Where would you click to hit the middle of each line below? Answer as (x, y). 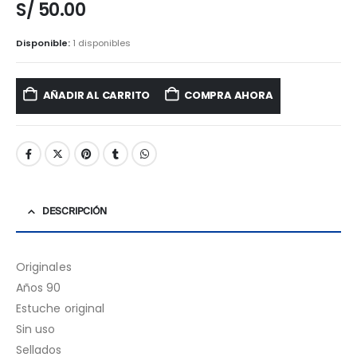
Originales (44, 267)
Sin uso (36, 330)
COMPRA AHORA (229, 96)
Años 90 (39, 288)
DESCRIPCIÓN (75, 212)
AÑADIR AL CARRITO (96, 96)
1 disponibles (102, 43)
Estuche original (61, 309)
